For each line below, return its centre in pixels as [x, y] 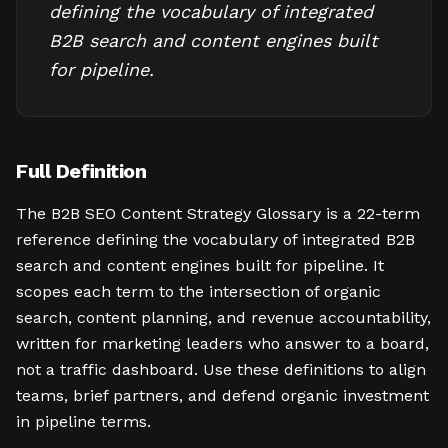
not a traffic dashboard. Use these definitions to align [221, 369]
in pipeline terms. [83, 421]
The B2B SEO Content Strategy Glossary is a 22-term [218, 213]
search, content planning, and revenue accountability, [223, 317]
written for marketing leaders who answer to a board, [222, 343]
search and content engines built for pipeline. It [200, 265]
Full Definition [81, 171]
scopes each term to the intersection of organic [198, 291]
